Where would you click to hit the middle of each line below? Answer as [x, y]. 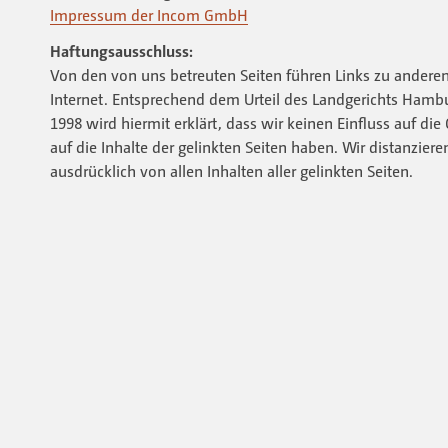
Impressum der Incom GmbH [148, 14]
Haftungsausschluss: [121, 50]
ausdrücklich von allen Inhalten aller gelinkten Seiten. [231, 170]
